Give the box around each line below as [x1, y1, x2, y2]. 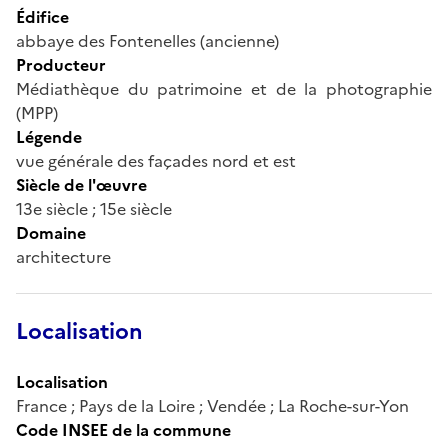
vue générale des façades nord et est [16, 148, 296, 173]
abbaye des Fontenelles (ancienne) [16, 28, 279, 53]
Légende [16, 124, 82, 149]
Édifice [16, 4, 69, 29]
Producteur [16, 52, 106, 77]
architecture [16, 244, 111, 269]
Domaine [16, 220, 86, 245]
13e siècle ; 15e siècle [16, 196, 172, 221]
